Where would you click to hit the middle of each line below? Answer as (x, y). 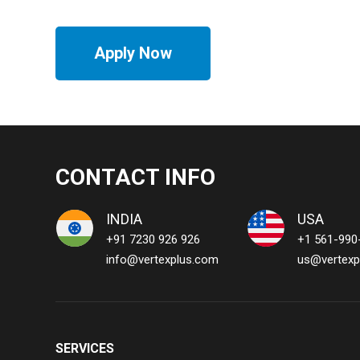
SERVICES (84, 349)
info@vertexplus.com (162, 260)
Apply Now (133, 53)
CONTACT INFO (135, 178)
